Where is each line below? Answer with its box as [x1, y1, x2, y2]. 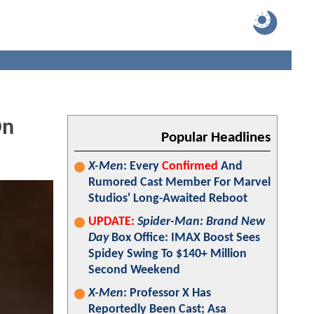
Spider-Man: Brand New [137, 215, 265, 228]
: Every [123, 160, 162, 173]
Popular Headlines [161, 130, 271, 145]
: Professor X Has [123, 287, 211, 300]
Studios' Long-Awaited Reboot [88, 192, 247, 205]
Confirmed [162, 160, 218, 173]
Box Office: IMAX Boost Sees [109, 231, 260, 245]
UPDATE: [88, 215, 135, 228]
